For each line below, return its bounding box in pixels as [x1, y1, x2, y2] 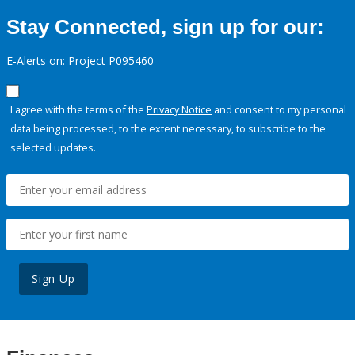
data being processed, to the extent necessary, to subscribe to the [10, 121, 326, 136]
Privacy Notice [147, 102, 212, 117]
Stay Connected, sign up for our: [6, 15, 324, 40]
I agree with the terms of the [10, 102, 147, 117]
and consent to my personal [212, 102, 346, 117]
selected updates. [10, 140, 96, 155]
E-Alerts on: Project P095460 [6, 53, 154, 69]
